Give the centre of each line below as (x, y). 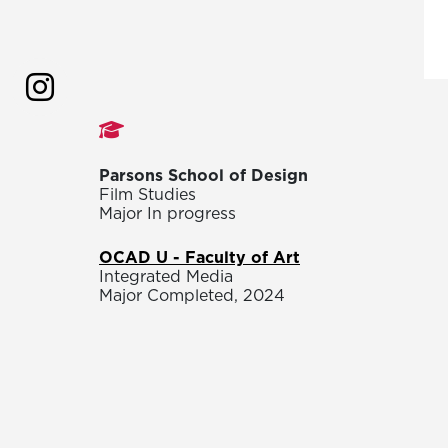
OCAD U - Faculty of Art (199, 257)
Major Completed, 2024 (192, 295)
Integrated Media (166, 276)
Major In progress (167, 213)
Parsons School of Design (203, 175)
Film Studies (147, 194)
